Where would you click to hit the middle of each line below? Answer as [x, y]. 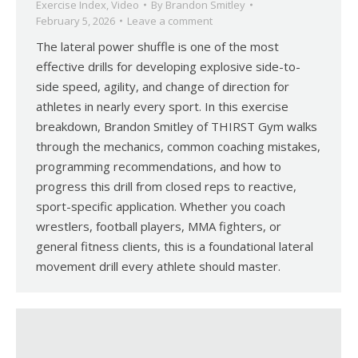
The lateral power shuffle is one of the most [157, 47]
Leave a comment [170, 21]
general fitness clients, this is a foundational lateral [175, 247]
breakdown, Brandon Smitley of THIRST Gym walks [177, 127]
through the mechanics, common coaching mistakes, [178, 147]
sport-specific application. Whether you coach [161, 207]
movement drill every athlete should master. [158, 267]
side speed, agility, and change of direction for [163, 87]
